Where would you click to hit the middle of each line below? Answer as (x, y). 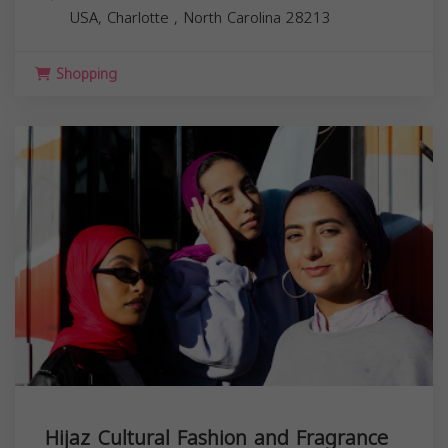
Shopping (84, 74)
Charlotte (140, 17)
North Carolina (234, 17)
